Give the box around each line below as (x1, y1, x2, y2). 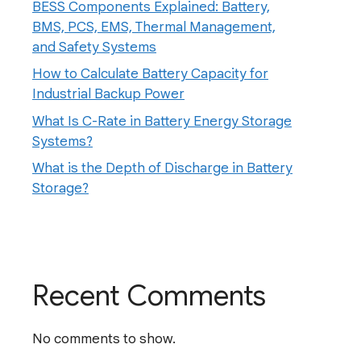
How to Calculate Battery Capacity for (32, 65, 268, 83)
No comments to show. (32, 330, 176, 348)
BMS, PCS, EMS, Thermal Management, (32, 18, 276, 35)
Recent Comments (32, 278, 266, 314)
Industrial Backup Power (32, 85, 185, 103)
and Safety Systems (32, 38, 156, 56)
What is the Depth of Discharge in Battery (32, 160, 293, 177)
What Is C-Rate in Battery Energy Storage (32, 112, 292, 130)
